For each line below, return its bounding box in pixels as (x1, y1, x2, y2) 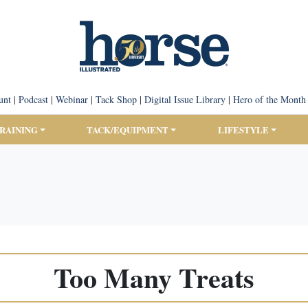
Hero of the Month (232, 93, 306, 106)
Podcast (18, 93, 48, 106)
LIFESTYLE (217, 123, 269, 136)
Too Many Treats (54, 257, 254, 298)
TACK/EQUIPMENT (87, 123, 169, 136)
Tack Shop (95, 93, 137, 106)
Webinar (55, 93, 88, 106)
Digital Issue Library (144, 93, 225, 106)
